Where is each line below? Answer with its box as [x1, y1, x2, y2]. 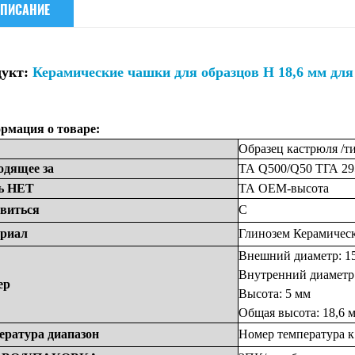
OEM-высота [258, 181, 329, 195]
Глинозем [239, 227, 293, 240]
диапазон [48, 327, 99, 341]
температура [277, 327, 348, 341]
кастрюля [287, 142, 341, 155]
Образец [239, 142, 287, 155]
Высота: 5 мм [239, 287, 311, 300]
